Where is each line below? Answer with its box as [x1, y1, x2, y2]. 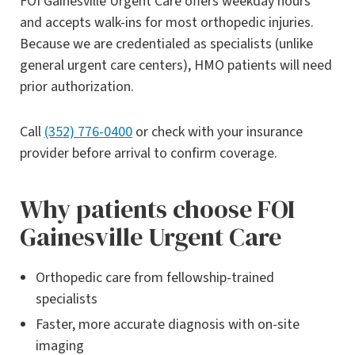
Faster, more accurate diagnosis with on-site [36, 315, 300, 335]
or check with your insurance [132, 122, 303, 143]
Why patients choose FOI [20, 192, 295, 227]
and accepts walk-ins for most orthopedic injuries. [20, 13, 314, 33]
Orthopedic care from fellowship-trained [36, 268, 274, 288]
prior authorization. [20, 77, 134, 97]
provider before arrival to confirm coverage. [20, 143, 277, 164]
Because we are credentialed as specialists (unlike [20, 34, 313, 55]
